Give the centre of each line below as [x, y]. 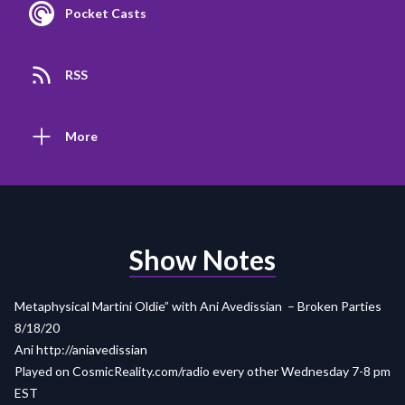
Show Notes [202, 260]
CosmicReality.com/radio [141, 372]
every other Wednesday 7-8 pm [300, 372]
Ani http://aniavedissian [81, 350]
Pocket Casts [106, 14]
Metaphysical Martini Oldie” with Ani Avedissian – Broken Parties [198, 306]
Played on [43, 372]
